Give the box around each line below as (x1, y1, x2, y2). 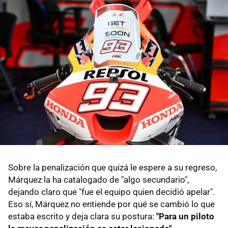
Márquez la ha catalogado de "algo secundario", (8, 174, 189, 185)
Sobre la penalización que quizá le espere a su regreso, (8, 162, 217, 173)
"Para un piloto (156, 211, 214, 221)
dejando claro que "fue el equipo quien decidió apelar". (8, 186, 215, 197)
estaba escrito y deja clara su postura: (8, 211, 156, 221)
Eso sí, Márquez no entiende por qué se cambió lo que (8, 198, 215, 209)
